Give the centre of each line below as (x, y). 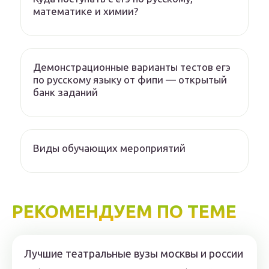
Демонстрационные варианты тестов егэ (132, 67)
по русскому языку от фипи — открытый (130, 80)
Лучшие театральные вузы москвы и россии (134, 253)
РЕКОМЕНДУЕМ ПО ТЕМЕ (124, 211)
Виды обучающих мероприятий (109, 148)
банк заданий (65, 92)
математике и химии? (86, 11)
